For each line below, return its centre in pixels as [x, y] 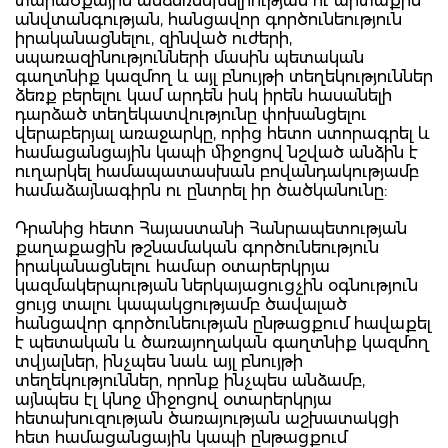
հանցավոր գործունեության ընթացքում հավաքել [223, 323]
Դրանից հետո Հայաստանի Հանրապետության [211, 228]
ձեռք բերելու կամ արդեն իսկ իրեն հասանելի [203, 95]
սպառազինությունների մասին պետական [189, 57]
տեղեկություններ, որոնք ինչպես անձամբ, [190, 380]
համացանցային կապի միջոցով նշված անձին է [216, 152]
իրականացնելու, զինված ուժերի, [153, 38]
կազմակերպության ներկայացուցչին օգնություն [216, 285]
